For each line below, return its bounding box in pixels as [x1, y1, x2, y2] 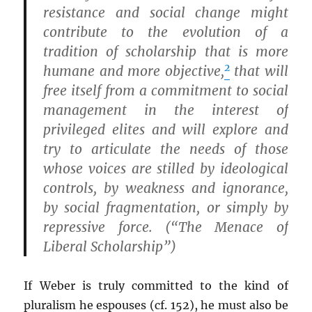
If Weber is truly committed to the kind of [24, 279, 288, 292]
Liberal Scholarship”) [43, 238, 177, 255]
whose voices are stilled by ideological [43, 160, 288, 177]
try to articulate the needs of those [43, 141, 288, 157]
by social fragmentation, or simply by [43, 199, 288, 216]
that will [229, 63, 288, 79]
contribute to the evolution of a [43, 24, 288, 40]
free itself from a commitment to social [43, 82, 288, 99]
